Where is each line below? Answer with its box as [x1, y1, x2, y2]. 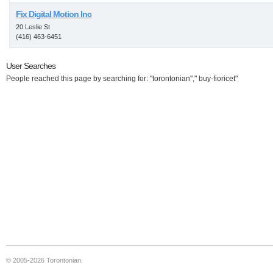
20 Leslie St [16, 23, 50, 30]
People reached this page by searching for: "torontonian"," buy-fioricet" [6, 74, 238, 83]
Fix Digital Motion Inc [16, 9, 91, 19]
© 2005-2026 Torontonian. [6, 257, 83, 264]
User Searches [6, 61, 55, 71]
